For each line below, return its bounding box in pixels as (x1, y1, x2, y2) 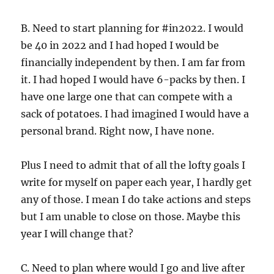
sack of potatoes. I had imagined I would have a (21, 108, 250, 120)
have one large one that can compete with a (21, 91, 233, 103)
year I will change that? (21, 228, 134, 240)
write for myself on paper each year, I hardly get (21, 176, 253, 188)
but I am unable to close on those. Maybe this (21, 210, 241, 223)
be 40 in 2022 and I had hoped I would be (21, 39, 220, 51)
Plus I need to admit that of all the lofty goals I (21, 159, 246, 171)
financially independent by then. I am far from (21, 56, 246, 68)
